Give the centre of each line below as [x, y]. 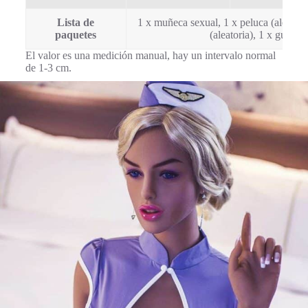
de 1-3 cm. [48, 67]
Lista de [76, 22]
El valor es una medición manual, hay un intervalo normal [150, 55]
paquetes [76, 34]
